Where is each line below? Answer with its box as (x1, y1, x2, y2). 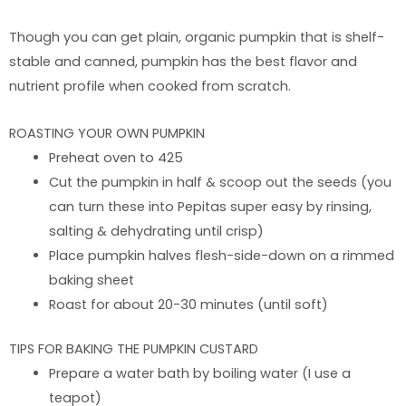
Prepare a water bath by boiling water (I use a (48, 364, 351, 383)
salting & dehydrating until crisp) (48, 222, 264, 241)
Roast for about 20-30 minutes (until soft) (48, 295, 328, 314)
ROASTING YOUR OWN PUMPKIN (9, 124, 205, 143)
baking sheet (48, 271, 134, 290)
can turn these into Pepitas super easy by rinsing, (48, 198, 372, 217)
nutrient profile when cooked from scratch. (9, 76, 291, 95)
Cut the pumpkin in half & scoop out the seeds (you (48, 173, 391, 192)
